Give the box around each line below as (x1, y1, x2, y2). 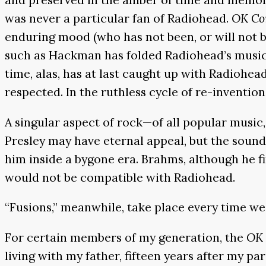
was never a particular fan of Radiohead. (5, 11, 232, 26)
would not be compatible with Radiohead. (5, 169, 235, 185)
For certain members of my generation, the (5, 230, 246, 245)
